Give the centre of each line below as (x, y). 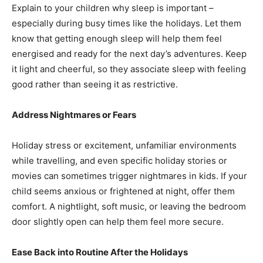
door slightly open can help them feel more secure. (118, 222)
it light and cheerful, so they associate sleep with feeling (129, 69)
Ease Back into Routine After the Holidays (100, 252)
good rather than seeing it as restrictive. (95, 84)
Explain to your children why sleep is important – (113, 8)
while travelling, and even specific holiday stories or (119, 161)
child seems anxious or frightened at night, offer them (123, 191)
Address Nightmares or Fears (74, 115)
